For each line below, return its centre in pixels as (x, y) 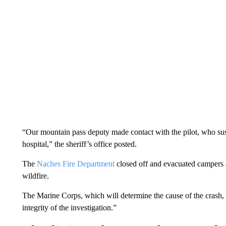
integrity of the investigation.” (69, 208)
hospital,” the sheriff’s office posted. (79, 144)
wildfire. (35, 176)
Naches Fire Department (75, 164)
